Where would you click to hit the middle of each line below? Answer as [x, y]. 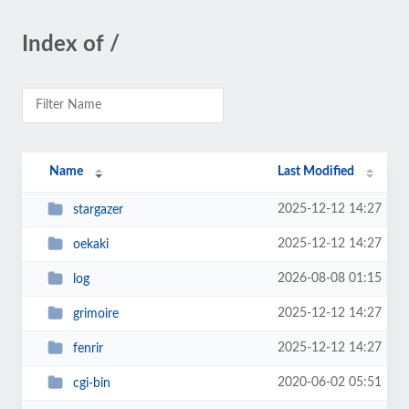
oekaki [90, 244]
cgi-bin [91, 383]
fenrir [88, 348]
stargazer [98, 210]
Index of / [71, 45]
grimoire [95, 314]
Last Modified [316, 172]
